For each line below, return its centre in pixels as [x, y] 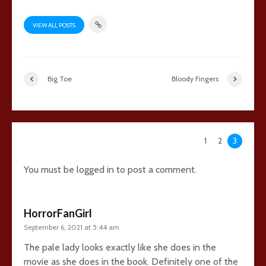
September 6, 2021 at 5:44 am [72, 227]
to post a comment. [155, 169]
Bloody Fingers [195, 79]
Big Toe [60, 79]
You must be [50, 169]
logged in [95, 169]
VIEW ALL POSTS [54, 25]
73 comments [67, 141]
